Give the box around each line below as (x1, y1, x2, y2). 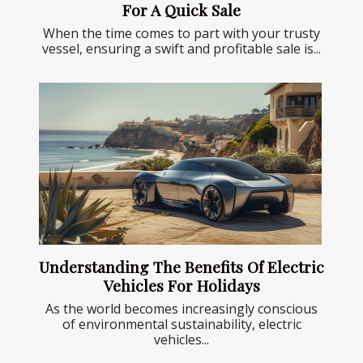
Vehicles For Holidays (103, 274, 260, 296)
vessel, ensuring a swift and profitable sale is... (42, 40, 321, 58)
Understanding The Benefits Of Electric (39, 255, 324, 277)
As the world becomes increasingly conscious (45, 299, 318, 318)
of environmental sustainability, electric (62, 314, 301, 333)
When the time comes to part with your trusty (43, 24, 320, 43)
